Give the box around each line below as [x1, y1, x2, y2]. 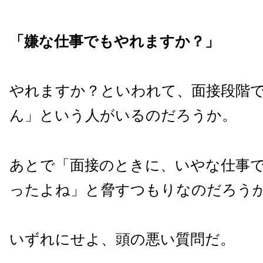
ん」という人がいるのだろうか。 [9, 107, 237, 124]
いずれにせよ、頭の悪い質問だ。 [9, 231, 235, 248]
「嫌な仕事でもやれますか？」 [9, 32, 220, 50]
